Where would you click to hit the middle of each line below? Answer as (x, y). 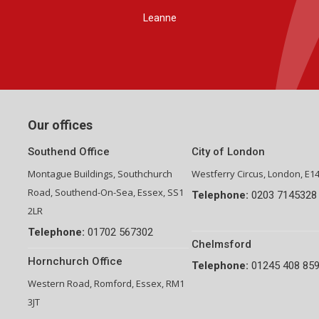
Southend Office (69, 152)
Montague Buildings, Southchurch (100, 174)
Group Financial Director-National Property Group (159, 40)
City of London (228, 152)
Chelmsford (221, 245)
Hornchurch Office (75, 262)
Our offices (60, 125)
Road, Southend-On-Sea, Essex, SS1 (106, 193)
